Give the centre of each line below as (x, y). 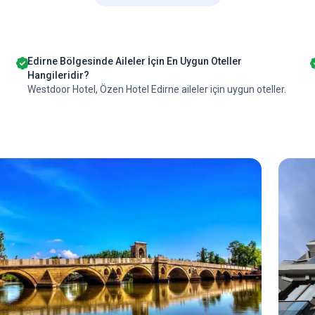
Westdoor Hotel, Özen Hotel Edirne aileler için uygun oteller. (156, 89)
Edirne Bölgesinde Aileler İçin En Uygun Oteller (134, 61)
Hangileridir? (58, 75)
